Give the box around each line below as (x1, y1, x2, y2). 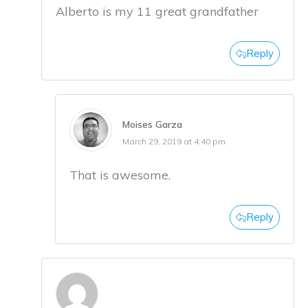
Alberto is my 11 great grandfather (56, 3, 258, 20)
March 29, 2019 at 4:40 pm (122, 136, 225, 147)
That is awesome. (69, 167, 170, 184)
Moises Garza (122, 118, 182, 131)
